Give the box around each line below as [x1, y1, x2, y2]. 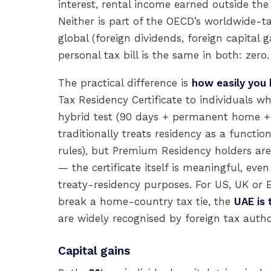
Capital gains [58, 244, 130, 258]
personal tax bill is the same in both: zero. [58, 49, 269, 61]
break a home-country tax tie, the [58, 195, 234, 207]
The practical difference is [58, 77, 192, 89]
